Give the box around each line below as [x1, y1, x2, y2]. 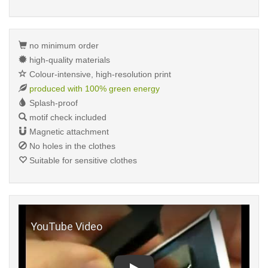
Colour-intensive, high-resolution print [27, 69, 171, 79]
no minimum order [27, 41, 99, 50]
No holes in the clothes [27, 141, 115, 151]
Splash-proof [27, 98, 78, 108]
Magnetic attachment [27, 127, 109, 136]
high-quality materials [27, 55, 110, 65]
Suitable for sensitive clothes [27, 156, 137, 165]
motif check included [27, 112, 106, 122]
